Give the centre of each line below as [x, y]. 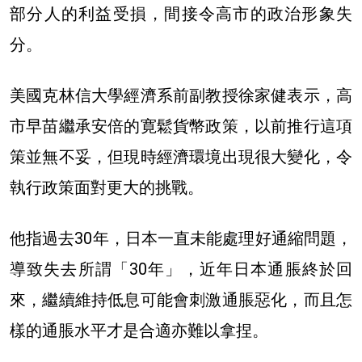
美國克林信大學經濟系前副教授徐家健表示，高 [181, 95]
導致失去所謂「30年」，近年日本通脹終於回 [181, 269]
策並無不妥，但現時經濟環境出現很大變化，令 [181, 156]
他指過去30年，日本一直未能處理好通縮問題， [181, 238]
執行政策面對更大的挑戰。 [107, 187]
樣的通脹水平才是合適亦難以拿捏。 [139, 330]
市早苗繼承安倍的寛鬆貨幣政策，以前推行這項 [181, 126]
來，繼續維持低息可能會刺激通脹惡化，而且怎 [181, 299]
